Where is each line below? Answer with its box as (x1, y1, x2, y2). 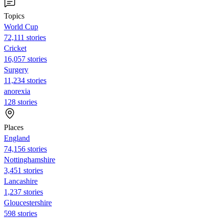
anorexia (4, 87, 30, 95)
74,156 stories (4, 144, 47, 153)
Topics (4, 11, 24, 20)
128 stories (4, 97, 37, 106)
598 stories (4, 209, 37, 218)
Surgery (4, 65, 28, 74)
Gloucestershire (4, 198, 52, 207)
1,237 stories (4, 187, 43, 196)
